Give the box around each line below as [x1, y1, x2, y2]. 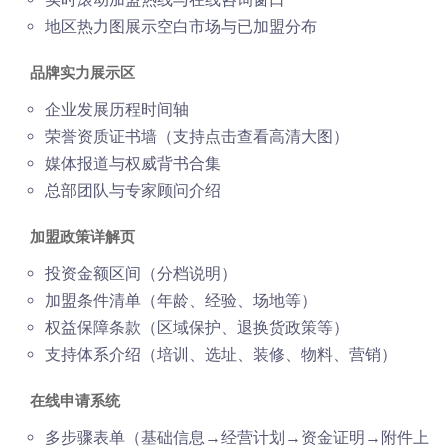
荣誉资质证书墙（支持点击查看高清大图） [45, 127, 349, 146]
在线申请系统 [30, 392, 120, 410]
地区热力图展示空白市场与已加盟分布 [45, 17, 317, 36]
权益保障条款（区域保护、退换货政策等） [45, 318, 349, 337]
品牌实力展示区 [30, 64, 135, 82]
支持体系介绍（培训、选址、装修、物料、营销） [45, 345, 397, 364]
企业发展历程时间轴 [45, 100, 189, 119]
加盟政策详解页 [30, 228, 135, 246]
